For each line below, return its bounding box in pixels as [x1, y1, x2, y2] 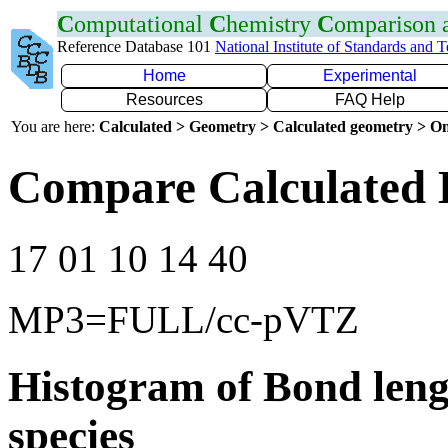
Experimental [323, 67, 417, 84]
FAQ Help [335, 91, 405, 108]
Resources [125, 91, 203, 108]
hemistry [226, 11, 317, 37]
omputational [74, 11, 209, 37]
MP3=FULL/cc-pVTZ [8, 297, 359, 341]
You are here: [11, 118, 99, 135]
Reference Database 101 [57, 38, 215, 55]
